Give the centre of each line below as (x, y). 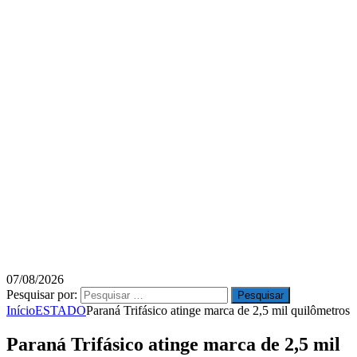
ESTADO (61, 310)
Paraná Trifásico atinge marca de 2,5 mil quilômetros (218, 310)
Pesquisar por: (42, 294)
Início (21, 310)
